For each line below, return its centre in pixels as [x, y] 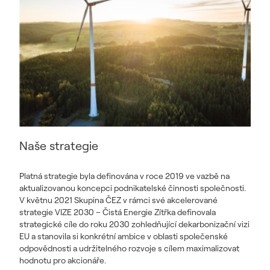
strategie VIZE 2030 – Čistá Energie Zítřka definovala [118, 212]
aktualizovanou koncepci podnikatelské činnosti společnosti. [133, 188]
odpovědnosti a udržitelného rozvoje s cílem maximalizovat [129, 248]
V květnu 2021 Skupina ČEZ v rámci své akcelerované [118, 200]
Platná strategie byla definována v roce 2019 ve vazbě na [124, 176]
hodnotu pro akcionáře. [63, 260]
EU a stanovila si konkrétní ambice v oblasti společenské [124, 236]
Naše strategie [59, 146]
